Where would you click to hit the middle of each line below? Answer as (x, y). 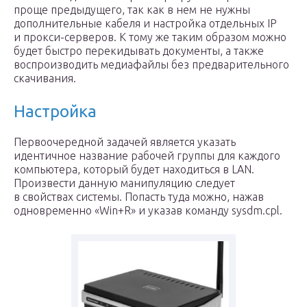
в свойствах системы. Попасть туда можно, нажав (139, 197)
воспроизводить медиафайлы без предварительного (151, 64)
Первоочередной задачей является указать (125, 142)
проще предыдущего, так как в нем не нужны (132, 10)
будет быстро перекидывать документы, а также (139, 51)
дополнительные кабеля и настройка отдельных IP (145, 23)
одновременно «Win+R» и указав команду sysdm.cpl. (148, 210)
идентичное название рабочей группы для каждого (147, 156)
